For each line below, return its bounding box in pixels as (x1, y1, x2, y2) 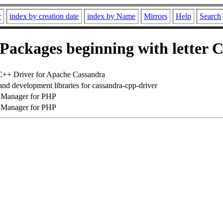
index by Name (87, 12, 135, 20)
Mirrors (144, 12, 167, 20)
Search (200, 12, 221, 20)
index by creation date (9, 12, 79, 20)
